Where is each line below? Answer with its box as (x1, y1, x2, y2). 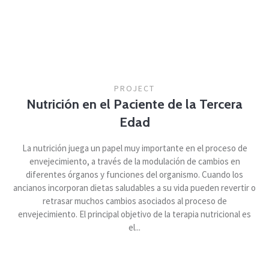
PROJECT (114, 83, 155, 94)
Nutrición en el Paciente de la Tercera (26, 96, 243, 113)
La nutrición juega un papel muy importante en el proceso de (22, 142, 247, 154)
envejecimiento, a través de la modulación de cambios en (29, 156, 240, 168)
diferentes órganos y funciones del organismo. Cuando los (26, 169, 243, 181)
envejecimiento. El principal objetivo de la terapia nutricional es (18, 208, 251, 220)
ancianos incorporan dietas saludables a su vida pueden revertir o (13, 182, 256, 194)
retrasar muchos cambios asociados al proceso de (42, 195, 227, 207)
